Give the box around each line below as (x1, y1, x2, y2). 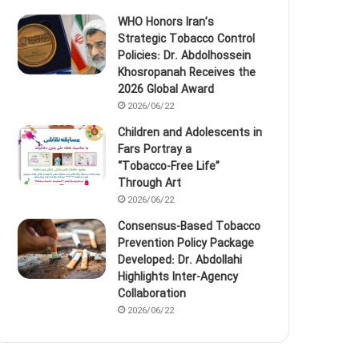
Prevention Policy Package (118, 234, 255, 252)
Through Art (118, 174, 182, 192)
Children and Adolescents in (118, 123, 263, 142)
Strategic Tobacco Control (118, 30, 256, 48)
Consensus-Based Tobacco (118, 217, 261, 236)
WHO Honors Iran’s (118, 13, 215, 31)
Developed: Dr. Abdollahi (118, 251, 243, 269)
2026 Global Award (118, 80, 215, 99)
